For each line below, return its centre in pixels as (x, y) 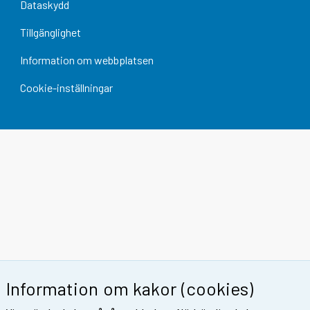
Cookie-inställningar (66, 88)
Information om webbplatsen (86, 60)
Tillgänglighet (50, 32)
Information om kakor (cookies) (130, 288)
